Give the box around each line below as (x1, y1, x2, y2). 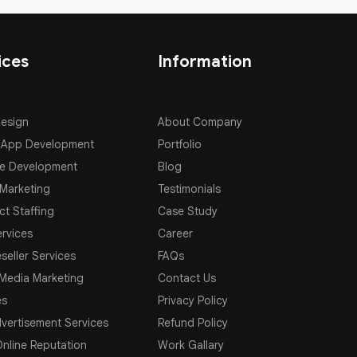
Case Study (157, 204, 218, 218)
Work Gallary (157, 338, 224, 352)
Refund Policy (157, 316, 228, 330)
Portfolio (157, 137, 202, 151)
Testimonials (157, 182, 221, 196)
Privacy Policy (157, 293, 228, 308)
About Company (157, 115, 242, 129)
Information (157, 52, 252, 72)
